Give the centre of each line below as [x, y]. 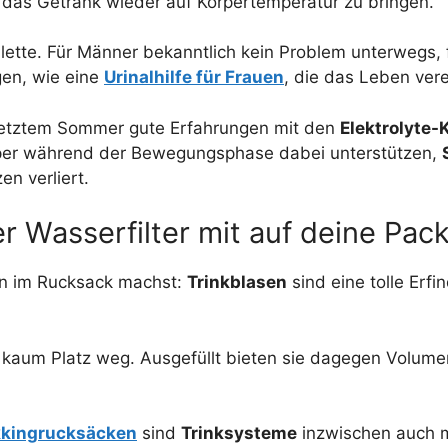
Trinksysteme [239, 433]
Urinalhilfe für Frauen [194, 77]
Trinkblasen [237, 282]
